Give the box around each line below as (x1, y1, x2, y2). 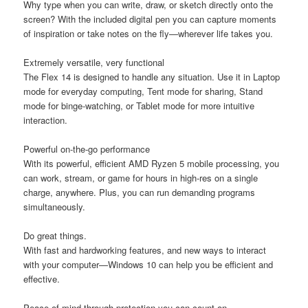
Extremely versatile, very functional (23, 56, 165, 69)
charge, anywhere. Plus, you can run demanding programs (23, 186, 256, 199)
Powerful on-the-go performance (23, 142, 151, 156)
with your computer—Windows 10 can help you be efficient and (23, 258, 274, 272)
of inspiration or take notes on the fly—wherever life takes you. (23, 26, 274, 40)
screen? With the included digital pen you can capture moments (23, 12, 277, 25)
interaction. (23, 113, 68, 126)
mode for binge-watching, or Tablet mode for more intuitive (23, 99, 255, 112)
